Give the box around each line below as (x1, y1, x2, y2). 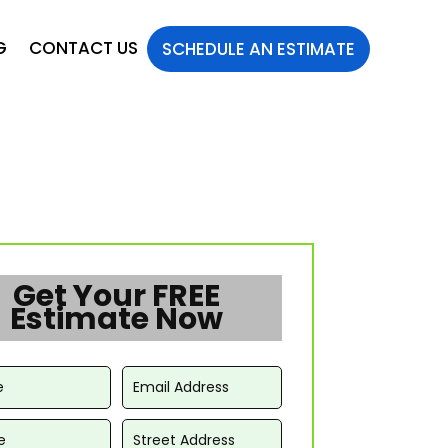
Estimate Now (9, 297, 223, 340)
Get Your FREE (12, 274, 220, 317)
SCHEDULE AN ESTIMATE (161, 37, 355, 61)
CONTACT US (29, 36, 138, 60)
